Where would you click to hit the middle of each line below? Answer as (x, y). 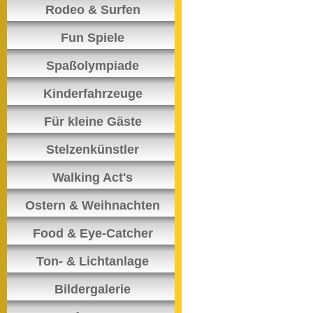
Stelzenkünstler (93, 150)
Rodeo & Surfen (93, 10)
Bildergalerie (93, 289)
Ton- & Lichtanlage (93, 261)
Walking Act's (93, 177)
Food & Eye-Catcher (93, 233)
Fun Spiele (93, 38)
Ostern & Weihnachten (93, 205)
